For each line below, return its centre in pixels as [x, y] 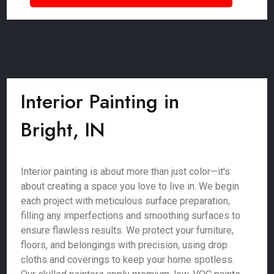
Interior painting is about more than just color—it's [126, 172]
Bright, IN [63, 130]
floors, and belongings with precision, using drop [124, 245]
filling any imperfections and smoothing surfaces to [131, 216]
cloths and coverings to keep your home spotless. [128, 260]
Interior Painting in [100, 102]
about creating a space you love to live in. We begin [130, 186]
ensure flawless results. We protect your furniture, [128, 230]
